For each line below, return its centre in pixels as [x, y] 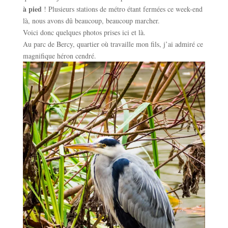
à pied [32, 9]
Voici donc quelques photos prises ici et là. [84, 32]
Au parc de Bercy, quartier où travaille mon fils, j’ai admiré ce [113, 44]
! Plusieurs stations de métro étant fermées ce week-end [122, 9]
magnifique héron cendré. [59, 55]
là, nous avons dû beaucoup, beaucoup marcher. [91, 20]
